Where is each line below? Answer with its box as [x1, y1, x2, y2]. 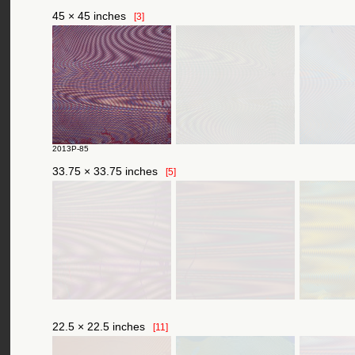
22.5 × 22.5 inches [52, 320, 145, 333]
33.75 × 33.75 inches [52, 165, 158, 177]
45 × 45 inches [52, 10, 126, 22]
